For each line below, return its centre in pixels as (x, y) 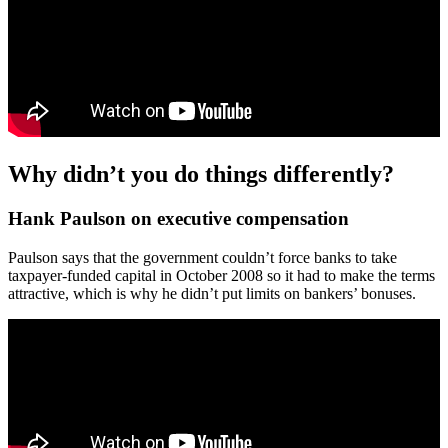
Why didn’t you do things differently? (201, 174)
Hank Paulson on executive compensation (178, 219)
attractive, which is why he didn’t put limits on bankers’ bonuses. (212, 293)
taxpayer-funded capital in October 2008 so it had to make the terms (221, 275)
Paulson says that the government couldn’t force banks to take (202, 257)
